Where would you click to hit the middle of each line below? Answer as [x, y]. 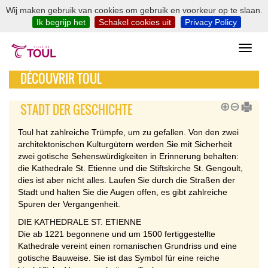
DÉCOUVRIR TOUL [61, 78]
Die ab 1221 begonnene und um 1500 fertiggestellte [117, 234]
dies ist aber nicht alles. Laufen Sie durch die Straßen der [127, 180]
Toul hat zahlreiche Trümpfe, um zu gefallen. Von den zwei [128, 132]
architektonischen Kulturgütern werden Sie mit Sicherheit [125, 144]
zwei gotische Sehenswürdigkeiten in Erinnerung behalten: [128, 156]
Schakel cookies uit [135, 22]
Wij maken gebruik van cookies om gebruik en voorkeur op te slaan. [134, 10]
